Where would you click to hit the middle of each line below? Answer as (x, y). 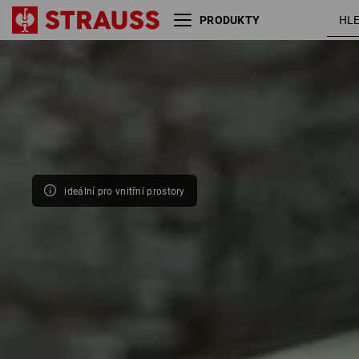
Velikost (71, 79)
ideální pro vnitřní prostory (125, 191)
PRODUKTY (230, 20)
